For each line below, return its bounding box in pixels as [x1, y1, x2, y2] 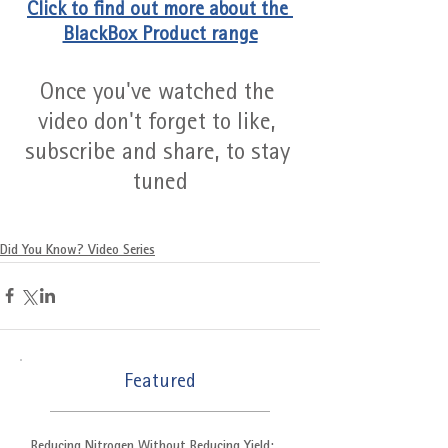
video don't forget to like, [38, 111, 282, 136]
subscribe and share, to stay [24, 141, 296, 166]
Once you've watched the [39, 81, 281, 106]
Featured [123, 372, 196, 393]
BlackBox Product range [62, 25, 258, 46]
